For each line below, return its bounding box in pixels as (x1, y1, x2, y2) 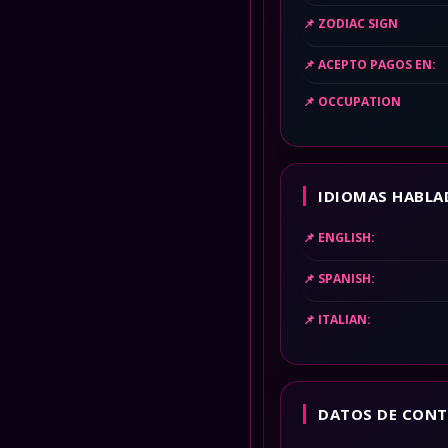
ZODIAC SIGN (318, 15, 398, 32)
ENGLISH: (318, 229, 375, 246)
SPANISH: (318, 270, 375, 287)
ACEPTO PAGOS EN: (318, 56, 436, 73)
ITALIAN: (318, 311, 371, 328)
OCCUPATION (318, 93, 401, 110)
